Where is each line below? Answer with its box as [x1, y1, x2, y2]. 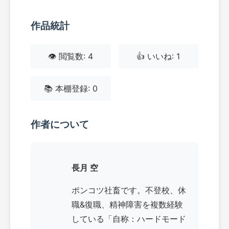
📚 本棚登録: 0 [43, 83, 98, 94]
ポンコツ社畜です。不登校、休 [72, 185, 186, 196]
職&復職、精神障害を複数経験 [72, 199, 183, 210]
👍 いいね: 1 [136, 51, 180, 61]
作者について [31, 118, 89, 130]
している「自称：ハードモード [72, 214, 186, 224]
